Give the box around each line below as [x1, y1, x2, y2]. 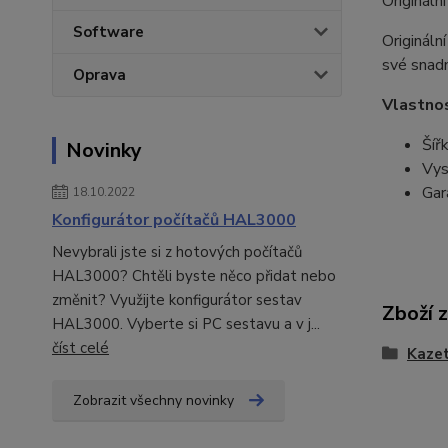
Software [73, 22, 144, 42]
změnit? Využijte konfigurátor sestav [52, 290, 302, 310]
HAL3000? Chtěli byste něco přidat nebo [52, 266, 336, 286]
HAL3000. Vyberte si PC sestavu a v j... [52, 314, 320, 334]
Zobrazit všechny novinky [73, 391, 234, 410]
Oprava [73, 65, 126, 85]
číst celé [52, 338, 109, 358]
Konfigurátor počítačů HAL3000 [52, 209, 296, 231]
